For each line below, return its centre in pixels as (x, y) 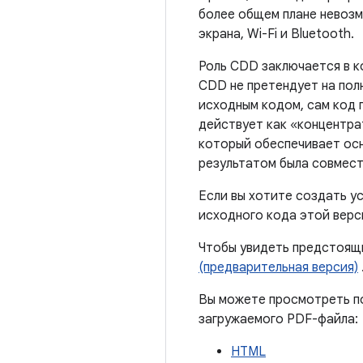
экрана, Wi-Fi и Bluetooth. (276, 34)
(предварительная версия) (278, 267)
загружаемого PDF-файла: (278, 319)
